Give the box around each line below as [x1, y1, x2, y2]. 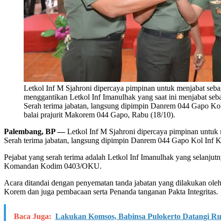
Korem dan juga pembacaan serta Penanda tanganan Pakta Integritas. [4, 187, 218, 196]
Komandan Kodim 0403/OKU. [4, 161, 102, 170]
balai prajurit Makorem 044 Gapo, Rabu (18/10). [24, 110, 175, 119]
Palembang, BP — [4, 127, 67, 136]
